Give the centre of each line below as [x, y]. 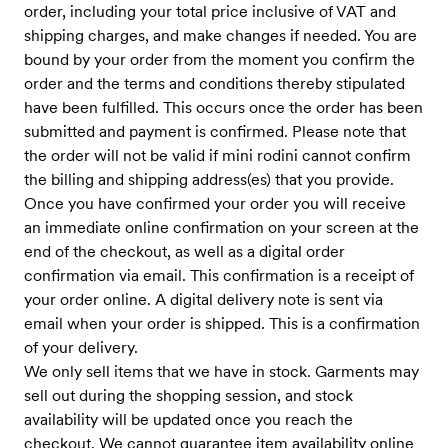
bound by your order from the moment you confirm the [219, 59]
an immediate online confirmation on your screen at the [221, 227]
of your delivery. [81, 347]
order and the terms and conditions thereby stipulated [214, 83]
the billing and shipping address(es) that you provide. [209, 179]
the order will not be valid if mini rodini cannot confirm [217, 155]
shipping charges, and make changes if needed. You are [220, 35]
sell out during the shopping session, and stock [188, 395]
